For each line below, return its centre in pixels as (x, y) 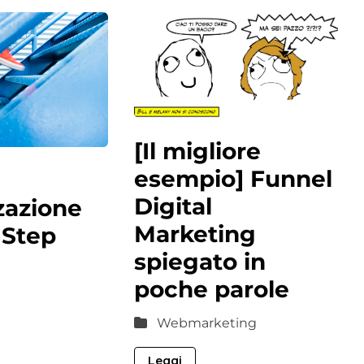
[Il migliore (198, 151)
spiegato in (200, 261)
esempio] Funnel (234, 178)
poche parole (212, 289)
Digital (173, 206)
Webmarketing (207, 323)
